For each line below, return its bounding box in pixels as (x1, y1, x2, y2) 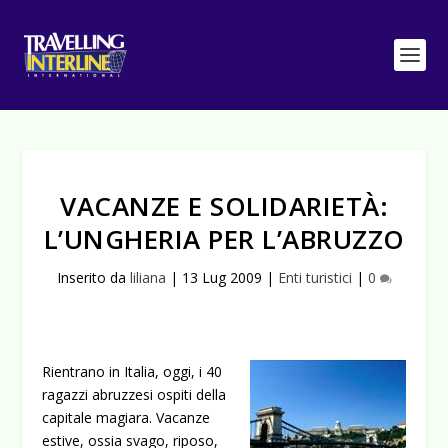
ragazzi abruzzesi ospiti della (42, 385, 227, 404)
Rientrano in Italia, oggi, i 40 (42, 362, 223, 381)
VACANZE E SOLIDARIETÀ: (60, 188, 388, 224)
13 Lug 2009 (181, 268, 262, 287)
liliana (129, 268, 166, 287)
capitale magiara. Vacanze (42, 408, 211, 427)
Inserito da (56, 268, 130, 287)
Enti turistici (277, 268, 352, 287)
